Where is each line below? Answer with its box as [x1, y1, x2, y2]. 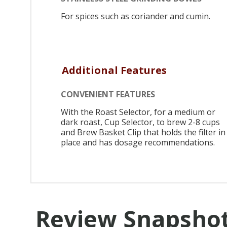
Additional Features [62, 63, 167, 78]
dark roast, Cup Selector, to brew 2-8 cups [61, 116, 220, 128]
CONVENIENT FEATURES [61, 88, 155, 100]
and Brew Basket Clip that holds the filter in [61, 126, 225, 138]
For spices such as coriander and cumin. [61, 11, 210, 22]
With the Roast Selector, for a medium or [61, 106, 215, 118]
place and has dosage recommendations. [61, 136, 215, 148]
